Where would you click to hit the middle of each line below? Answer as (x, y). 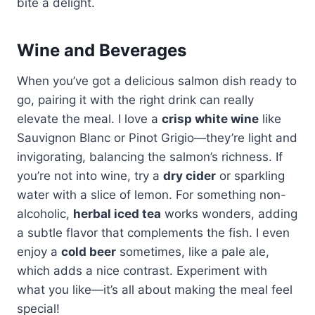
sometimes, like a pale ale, (193, 251)
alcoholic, (45, 213)
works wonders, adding (229, 213)
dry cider (189, 175)
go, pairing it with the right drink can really (135, 99)
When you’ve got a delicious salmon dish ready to (157, 81)
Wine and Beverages (102, 50)
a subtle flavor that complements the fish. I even (153, 232)
